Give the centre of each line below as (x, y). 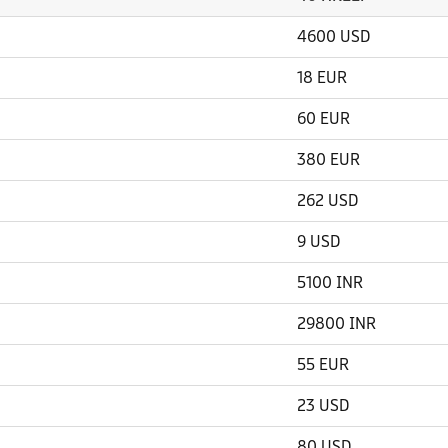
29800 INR (336, 323)
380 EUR (328, 159)
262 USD (327, 200)
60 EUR (323, 118)
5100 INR (330, 282)
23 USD (323, 405)
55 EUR (323, 364)
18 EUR (322, 77)
